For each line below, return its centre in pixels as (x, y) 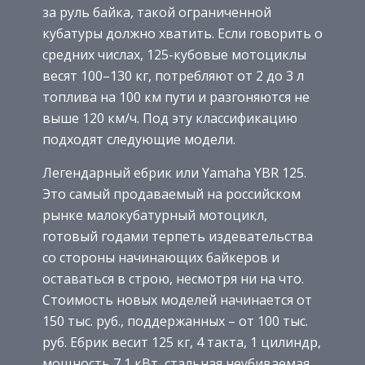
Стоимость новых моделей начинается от (177, 300)
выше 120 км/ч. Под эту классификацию (170, 119)
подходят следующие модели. (139, 140)
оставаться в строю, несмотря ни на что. (173, 279)
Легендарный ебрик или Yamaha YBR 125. (174, 173)
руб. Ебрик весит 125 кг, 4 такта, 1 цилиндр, (182, 343)
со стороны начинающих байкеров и (161, 258)
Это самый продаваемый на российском (172, 194)
